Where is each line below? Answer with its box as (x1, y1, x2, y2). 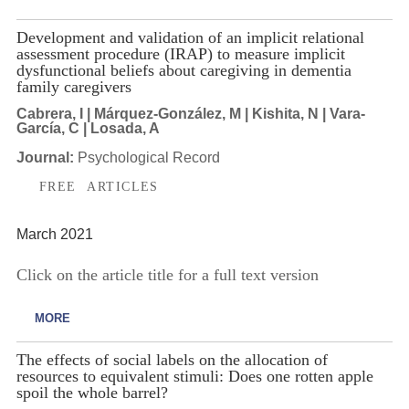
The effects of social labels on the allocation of (16, 350, 328, 369)
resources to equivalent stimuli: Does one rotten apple (16, 366, 373, 385)
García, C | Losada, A (16, 120, 160, 136)
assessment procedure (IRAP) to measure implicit (16, 45, 345, 63)
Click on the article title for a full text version (16, 265, 319, 284)
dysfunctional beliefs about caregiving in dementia (16, 61, 351, 79)
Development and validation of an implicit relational (16, 28, 364, 47)
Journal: (16, 149, 78, 165)
